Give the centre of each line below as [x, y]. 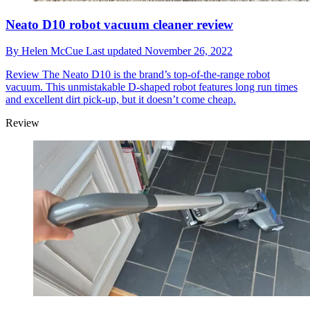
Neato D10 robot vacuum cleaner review [119, 24]
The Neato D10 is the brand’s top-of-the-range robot [155, 75]
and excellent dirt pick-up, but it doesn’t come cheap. [121, 100]
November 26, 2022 [189, 51]
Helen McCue [54, 51]
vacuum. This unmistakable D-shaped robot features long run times [152, 87]
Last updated [115, 51]
